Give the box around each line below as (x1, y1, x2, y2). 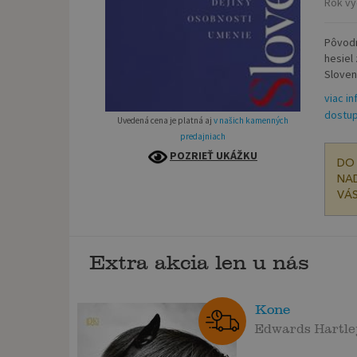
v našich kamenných (213, 115, 288, 127)
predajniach (179, 131, 226, 143)
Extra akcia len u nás (89, 251, 309, 275)
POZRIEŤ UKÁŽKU (169, 148, 257, 163)
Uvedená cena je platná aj (116, 115, 214, 127)
